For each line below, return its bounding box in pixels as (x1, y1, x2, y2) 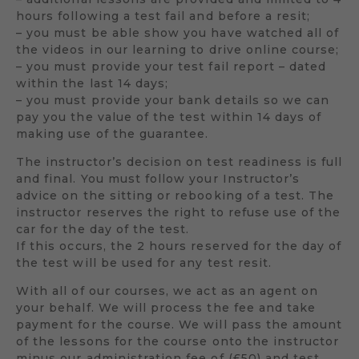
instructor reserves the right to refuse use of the (16, 204, 341, 220)
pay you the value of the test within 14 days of (16, 109, 322, 124)
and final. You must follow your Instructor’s (16, 171, 301, 186)
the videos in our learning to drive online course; (16, 42, 340, 57)
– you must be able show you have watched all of (16, 25, 340, 40)
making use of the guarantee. (16, 126, 209, 141)
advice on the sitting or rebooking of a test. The (16, 188, 335, 203)
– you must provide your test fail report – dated (16, 58, 327, 74)
